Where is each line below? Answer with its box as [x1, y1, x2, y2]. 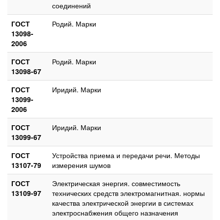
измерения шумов [52, 160, 110, 170]
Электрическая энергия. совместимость [52, 178, 180, 188]
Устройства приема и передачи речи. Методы [52, 150, 200, 160]
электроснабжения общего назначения [52, 207, 178, 218]
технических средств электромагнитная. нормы [52, 188, 205, 198]
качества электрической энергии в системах [52, 197, 193, 208]
